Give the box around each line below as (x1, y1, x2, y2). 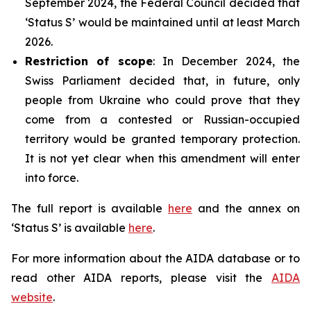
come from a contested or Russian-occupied (25, 112, 300, 126)
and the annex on (192, 201, 300, 215)
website (11, 289, 53, 304)
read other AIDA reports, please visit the (11, 270, 271, 285)
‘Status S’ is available (11, 220, 128, 235)
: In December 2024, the (152, 53, 301, 68)
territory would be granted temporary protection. (25, 131, 300, 146)
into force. (25, 170, 78, 185)
